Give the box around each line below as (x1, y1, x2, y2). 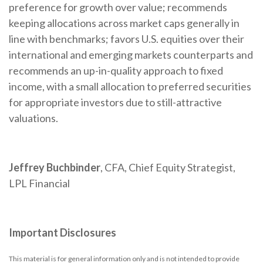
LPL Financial (9, 176, 70, 190)
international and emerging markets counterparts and (9, 48, 253, 61)
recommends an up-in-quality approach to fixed (9, 63, 223, 77)
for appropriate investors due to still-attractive (9, 95, 222, 109)
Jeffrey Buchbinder (9, 160, 100, 174)
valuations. (9, 111, 58, 124)
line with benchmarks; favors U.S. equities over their (9, 32, 244, 45)
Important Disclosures (9, 225, 116, 239)
